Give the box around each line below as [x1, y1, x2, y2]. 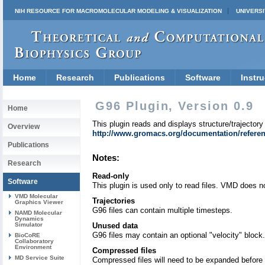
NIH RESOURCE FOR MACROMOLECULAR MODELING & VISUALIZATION [15, 8, 222, 14]
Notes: [92, 153, 119, 163]
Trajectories [92, 196, 135, 206]
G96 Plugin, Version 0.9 [95, 99, 254, 112]
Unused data [92, 221, 138, 231]
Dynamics [15, 215, 44, 222]
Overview [8, 122, 40, 131]
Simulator [15, 221, 43, 228]
